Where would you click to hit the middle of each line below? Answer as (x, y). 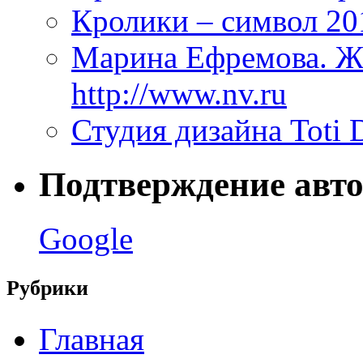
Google (86, 238)
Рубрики (47, 288)
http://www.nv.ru (179, 93)
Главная (92, 340)
